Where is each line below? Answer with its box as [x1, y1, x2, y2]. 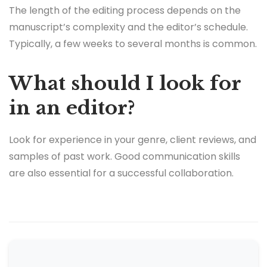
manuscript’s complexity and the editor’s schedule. [9, 20, 248, 35]
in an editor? [9, 96, 135, 120]
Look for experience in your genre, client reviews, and [9, 133, 256, 147]
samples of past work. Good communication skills [9, 150, 240, 164]
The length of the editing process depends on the [9, 4, 241, 18]
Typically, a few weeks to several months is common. [9, 37, 257, 51]
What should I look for [9, 72, 241, 96]
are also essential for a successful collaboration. [9, 166, 234, 181]
